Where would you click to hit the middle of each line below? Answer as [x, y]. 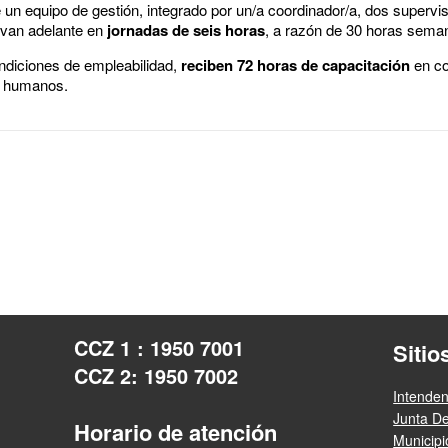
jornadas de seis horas [186, 29]
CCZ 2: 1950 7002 [155, 375]
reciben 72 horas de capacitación [295, 64]
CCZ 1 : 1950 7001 [158, 347]
